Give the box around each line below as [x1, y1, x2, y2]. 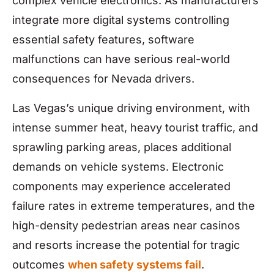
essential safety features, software [12, 32, 194, 46]
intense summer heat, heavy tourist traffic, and [12, 120, 258, 134]
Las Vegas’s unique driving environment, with [12, 101, 250, 114]
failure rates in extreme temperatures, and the [12, 199, 255, 212]
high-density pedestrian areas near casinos [12, 218, 240, 232]
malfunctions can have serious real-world [12, 52, 230, 65]
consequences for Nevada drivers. [12, 72, 194, 85]
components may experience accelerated [12, 179, 231, 193]
